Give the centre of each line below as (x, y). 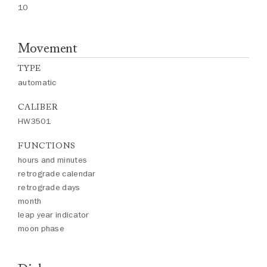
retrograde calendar (57, 174)
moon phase (41, 229)
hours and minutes (53, 160)
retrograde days (49, 187)
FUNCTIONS (47, 146)
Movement (48, 48)
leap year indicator (54, 215)
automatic (37, 83)
